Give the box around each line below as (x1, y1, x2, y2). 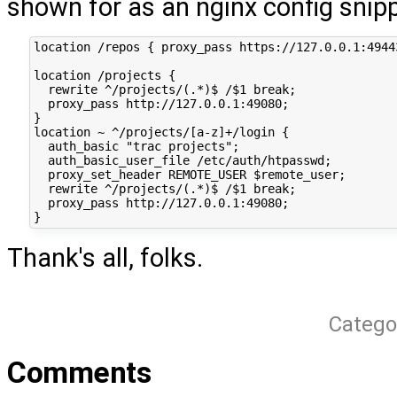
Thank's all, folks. (7, 243, 203, 274)
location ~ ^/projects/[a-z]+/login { (33, 125, 289, 140)
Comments (7, 355, 152, 391)
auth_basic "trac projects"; (33, 139, 239, 154)
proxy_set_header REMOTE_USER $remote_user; (33, 167, 346, 183)
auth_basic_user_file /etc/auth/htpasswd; (33, 153, 331, 168)
